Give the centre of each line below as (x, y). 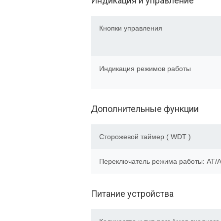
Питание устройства (132, 194)
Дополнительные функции (145, 109)
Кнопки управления (131, 28)
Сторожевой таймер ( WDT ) (145, 137)
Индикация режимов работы (145, 69)
